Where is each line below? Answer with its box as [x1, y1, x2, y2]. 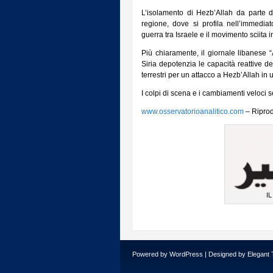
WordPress [169, 250, 203, 258]
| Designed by [203, 250, 247, 258]
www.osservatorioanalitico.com [141, 107, 244, 116]
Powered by [132, 250, 169, 258]
